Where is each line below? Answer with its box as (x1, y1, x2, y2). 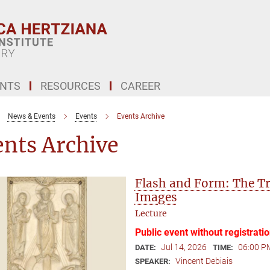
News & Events (7, 112, 55, 121)
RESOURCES (40, 80, 101, 92)
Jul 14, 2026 (160, 242, 207, 252)
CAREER (121, 80, 160, 92)
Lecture (134, 208, 167, 219)
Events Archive (116, 112, 165, 121)
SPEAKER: (134, 257, 172, 266)
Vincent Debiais (175, 256, 233, 266)
